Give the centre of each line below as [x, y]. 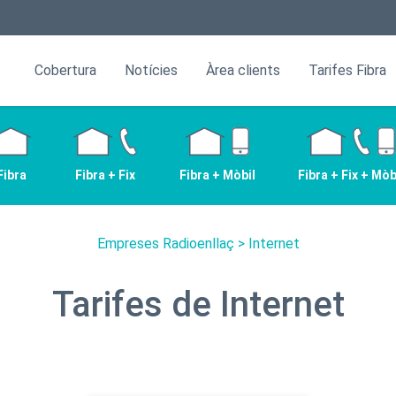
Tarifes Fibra [347, 70]
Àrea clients [243, 70]
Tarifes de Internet [198, 305]
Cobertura [65, 70]
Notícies [151, 70]
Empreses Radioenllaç [165, 244]
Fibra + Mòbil [217, 175]
